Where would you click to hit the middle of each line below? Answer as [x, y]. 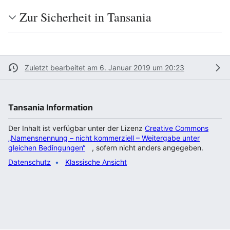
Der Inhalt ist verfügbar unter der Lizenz [76, 128]
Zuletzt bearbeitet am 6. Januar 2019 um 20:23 [104, 68]
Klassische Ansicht [96, 162]
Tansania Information [51, 107]
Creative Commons [177, 128]
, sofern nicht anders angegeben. [148, 148]
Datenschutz [30, 162]
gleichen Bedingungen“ [47, 148]
